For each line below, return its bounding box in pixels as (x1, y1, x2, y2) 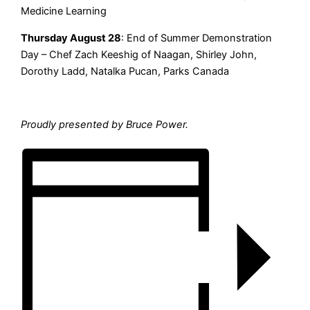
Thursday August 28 (21, 31, 122, 44)
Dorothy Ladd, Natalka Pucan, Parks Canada (21, 64, 230, 77)
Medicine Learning (21, 4, 107, 17)
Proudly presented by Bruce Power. (21, 118, 192, 131)
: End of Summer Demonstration (121, 31, 273, 44)
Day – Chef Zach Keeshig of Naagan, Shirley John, (21, 48, 257, 61)
